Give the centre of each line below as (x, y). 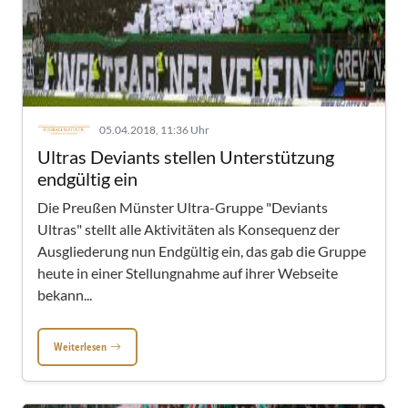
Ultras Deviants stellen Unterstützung (186, 157)
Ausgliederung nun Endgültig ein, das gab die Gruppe (202, 251)
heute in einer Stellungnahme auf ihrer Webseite (188, 273)
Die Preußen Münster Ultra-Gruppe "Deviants (183, 207)
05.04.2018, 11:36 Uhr (154, 130)
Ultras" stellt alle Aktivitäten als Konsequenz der (189, 229)
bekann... (65, 295)
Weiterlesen (80, 347)
